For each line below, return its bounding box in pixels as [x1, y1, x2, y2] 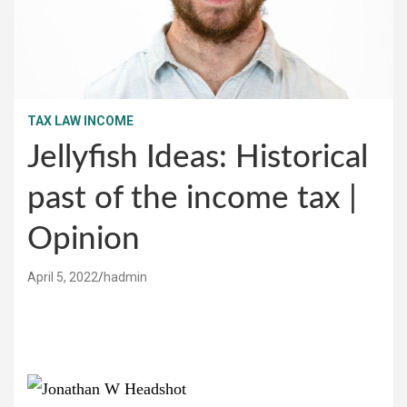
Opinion [27, 223, 140, 255]
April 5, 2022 [27, 269, 98, 284]
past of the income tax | [27, 182, 357, 214]
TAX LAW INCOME [27, 113, 134, 128]
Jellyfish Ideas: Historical [27, 141, 368, 174]
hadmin [104, 269, 147, 284]
